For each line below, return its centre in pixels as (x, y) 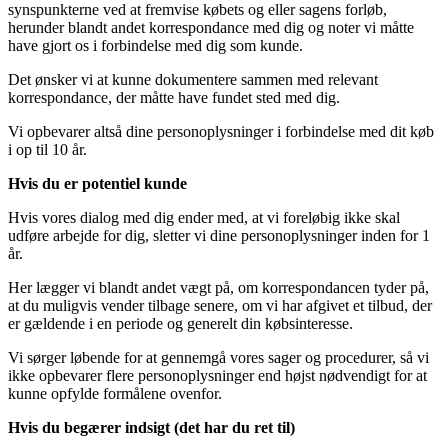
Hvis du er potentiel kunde (97, 184)
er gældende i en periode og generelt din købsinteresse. (180, 324)
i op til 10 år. (47, 150)
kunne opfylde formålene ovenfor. (115, 394)
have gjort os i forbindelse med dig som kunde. (155, 46)
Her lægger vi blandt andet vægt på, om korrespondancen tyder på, (218, 288)
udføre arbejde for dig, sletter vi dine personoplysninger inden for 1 (219, 236)
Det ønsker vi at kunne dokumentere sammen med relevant (193, 80)
